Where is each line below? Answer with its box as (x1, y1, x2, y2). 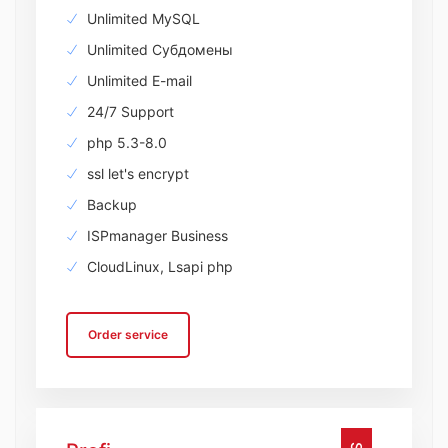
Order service (88, 327, 168, 342)
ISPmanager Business (83, 227, 228, 244)
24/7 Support (83, 103, 174, 120)
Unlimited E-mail (83, 72, 192, 89)
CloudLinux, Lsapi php (83, 258, 233, 275)
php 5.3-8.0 (83, 134, 167, 151)
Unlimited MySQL (83, 10, 200, 27)
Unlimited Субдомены (83, 41, 233, 58)
